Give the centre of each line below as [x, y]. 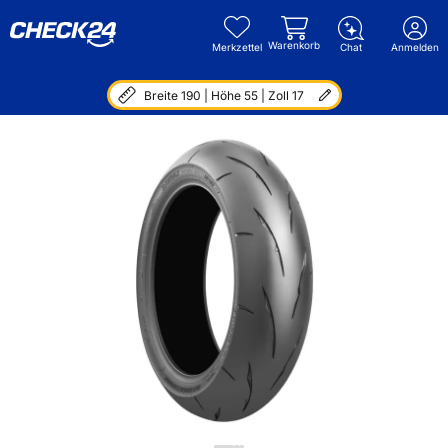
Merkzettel [237, 47]
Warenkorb [294, 45]
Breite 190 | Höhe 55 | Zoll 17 [223, 95]
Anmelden [415, 47]
